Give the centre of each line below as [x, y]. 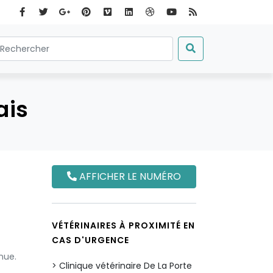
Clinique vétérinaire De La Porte [126, 266]
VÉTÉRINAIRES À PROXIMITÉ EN [123, 225]
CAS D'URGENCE [90, 240]
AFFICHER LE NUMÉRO [129, 176]
